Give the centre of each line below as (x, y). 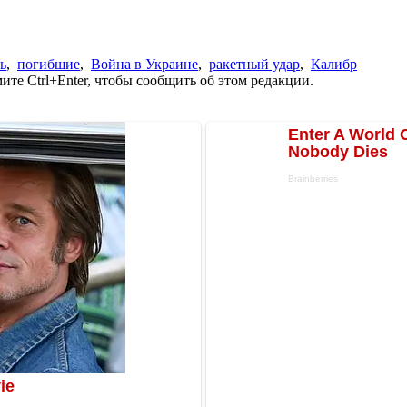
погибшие (49, 64)
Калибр (334, 64)
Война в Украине (144, 64)
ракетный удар (254, 64)
